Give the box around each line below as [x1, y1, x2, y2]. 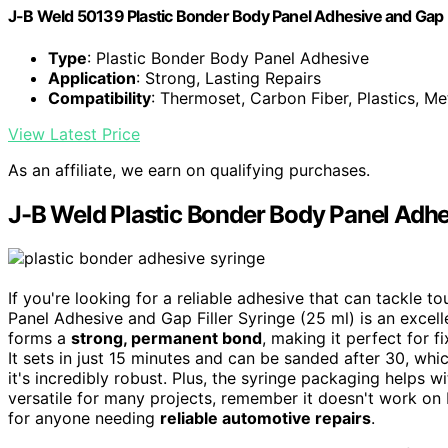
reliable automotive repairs [160, 408, 371, 429]
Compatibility [48, 87, 151, 108]
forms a [8, 328, 71, 349]
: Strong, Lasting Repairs [136, 67, 321, 88]
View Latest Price [8, 123, 140, 144]
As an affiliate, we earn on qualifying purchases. [8, 159, 370, 180]
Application [48, 67, 136, 88]
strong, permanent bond [71, 328, 262, 349]
